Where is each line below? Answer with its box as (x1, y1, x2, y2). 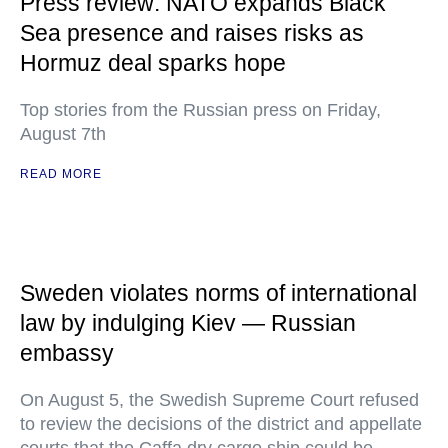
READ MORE (20, 167, 102, 181)
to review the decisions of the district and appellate (20, 414, 422, 434)
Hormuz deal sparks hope (20, 50, 286, 76)
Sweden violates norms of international (20, 280, 417, 306)
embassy (20, 340, 114, 366)
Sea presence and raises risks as (20, 20, 364, 46)
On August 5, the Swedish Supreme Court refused (20, 390, 419, 410)
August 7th (20, 124, 106, 144)
